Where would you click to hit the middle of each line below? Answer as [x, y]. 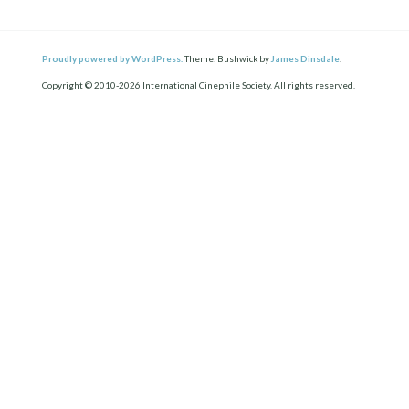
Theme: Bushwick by [227, 59]
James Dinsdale [306, 59]
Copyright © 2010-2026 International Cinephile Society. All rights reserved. [199, 85]
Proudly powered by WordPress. [113, 59]
